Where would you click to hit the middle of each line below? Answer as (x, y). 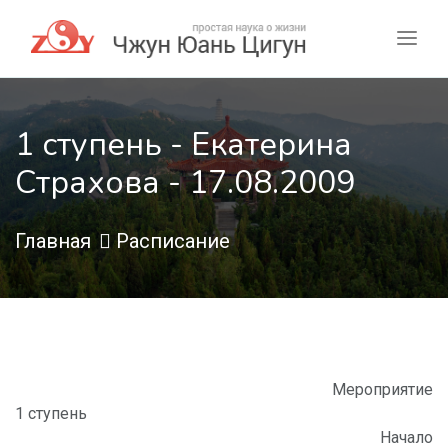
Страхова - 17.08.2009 (185, 183)
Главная (53, 241)
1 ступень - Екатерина (183, 145)
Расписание (173, 241)
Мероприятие (382, 390)
